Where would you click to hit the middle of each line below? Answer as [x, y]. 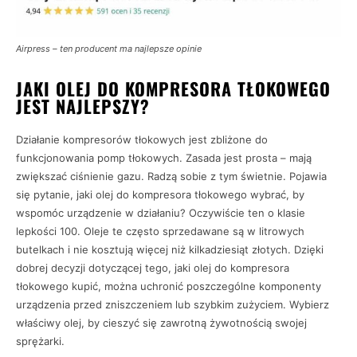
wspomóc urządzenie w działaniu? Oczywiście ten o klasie [161, 212]
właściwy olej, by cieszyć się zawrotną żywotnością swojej [161, 322]
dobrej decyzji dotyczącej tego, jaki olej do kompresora [153, 267]
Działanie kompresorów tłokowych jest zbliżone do [142, 139]
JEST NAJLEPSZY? [83, 106]
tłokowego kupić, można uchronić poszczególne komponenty [169, 286]
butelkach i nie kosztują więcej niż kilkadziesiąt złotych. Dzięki [170, 249]
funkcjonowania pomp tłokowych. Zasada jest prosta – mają [164, 157]
